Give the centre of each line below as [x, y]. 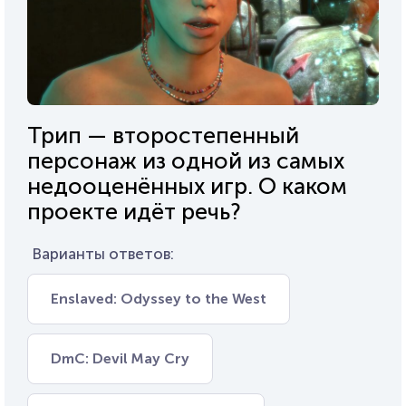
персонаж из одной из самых [186, 160]
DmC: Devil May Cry [120, 358]
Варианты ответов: [103, 253]
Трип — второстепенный [163, 135]
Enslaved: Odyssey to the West [159, 298]
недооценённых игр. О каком [187, 186]
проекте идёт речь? [134, 211]
